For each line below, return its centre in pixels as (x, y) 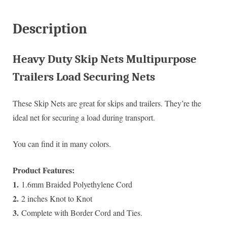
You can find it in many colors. (62, 143)
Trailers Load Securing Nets (84, 77)
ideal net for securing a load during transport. (84, 117)
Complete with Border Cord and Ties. (81, 212)
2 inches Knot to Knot (55, 198)
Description (50, 28)
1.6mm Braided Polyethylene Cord (75, 184)
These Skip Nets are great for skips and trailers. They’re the (107, 103)
